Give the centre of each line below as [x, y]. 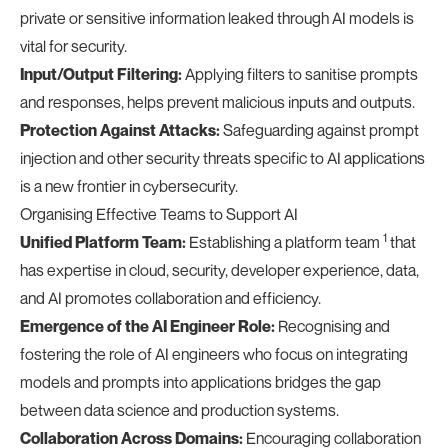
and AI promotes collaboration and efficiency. [170, 298]
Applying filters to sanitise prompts [300, 74]
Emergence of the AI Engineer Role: [147, 326]
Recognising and [332, 326]
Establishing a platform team [284, 242]
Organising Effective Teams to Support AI [159, 214]
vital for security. [73, 46]
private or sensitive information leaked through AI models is [217, 18]
